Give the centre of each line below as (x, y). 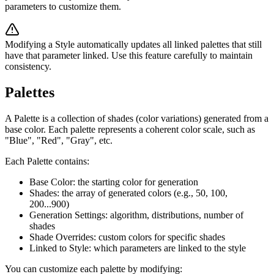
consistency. (28, 67)
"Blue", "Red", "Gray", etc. (59, 141)
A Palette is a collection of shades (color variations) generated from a (137, 119)
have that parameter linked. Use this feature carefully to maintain (129, 56)
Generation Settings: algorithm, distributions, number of (136, 215)
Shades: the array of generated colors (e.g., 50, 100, (128, 193)
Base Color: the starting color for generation (114, 182)
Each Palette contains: (47, 161)
